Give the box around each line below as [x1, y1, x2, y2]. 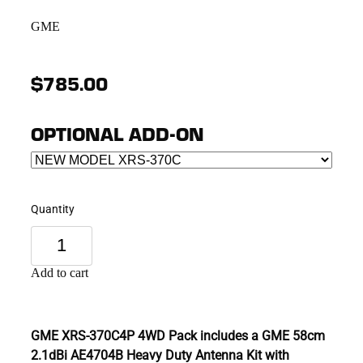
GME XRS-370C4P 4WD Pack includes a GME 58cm [31, 326, 325, 344]
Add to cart [31, 265, 88, 280]
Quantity [31, 200, 75, 216]
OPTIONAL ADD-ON [31, 120, 204, 146]
